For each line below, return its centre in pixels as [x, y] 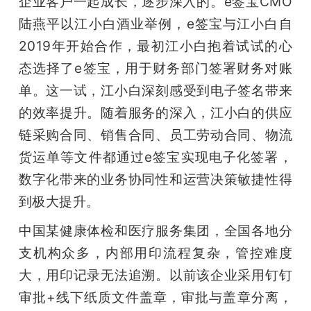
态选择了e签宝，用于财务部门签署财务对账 [155, 68]
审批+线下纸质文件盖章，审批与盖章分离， [155, 297]
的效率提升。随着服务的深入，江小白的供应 [155, 112]
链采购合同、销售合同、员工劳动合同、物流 [155, 134]
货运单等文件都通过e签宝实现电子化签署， [155, 157]
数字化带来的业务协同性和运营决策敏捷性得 [155, 179]
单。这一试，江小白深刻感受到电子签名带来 [155, 90]
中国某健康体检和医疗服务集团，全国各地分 [155, 230]
